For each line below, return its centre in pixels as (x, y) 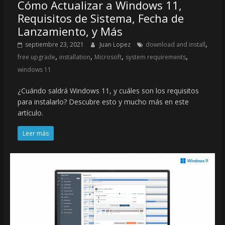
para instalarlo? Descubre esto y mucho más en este (103, 102)
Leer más (35, 134)
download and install (175, 45)
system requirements (155, 57)
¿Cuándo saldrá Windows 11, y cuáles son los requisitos (108, 91)
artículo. (30, 113)
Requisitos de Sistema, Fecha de (100, 18)
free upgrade (36, 57)
